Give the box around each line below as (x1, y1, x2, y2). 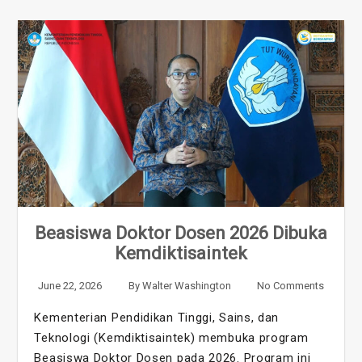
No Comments (256, 280, 324, 293)
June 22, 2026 (38, 280, 103, 293)
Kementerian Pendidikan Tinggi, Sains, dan (34, 310, 280, 326)
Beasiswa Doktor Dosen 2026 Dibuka (35, 223, 327, 244)
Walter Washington (141, 280, 231, 293)
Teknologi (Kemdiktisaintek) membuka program (34, 330, 309, 346)
